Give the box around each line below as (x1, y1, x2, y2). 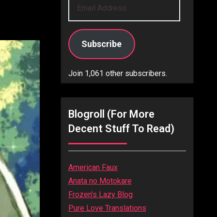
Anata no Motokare (68, 176, 132, 186)
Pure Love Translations (68, 203, 146, 213)
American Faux (68, 163, 118, 172)
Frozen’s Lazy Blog (68, 190, 133, 199)
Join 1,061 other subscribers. (68, 69, 167, 78)
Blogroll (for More (68, 108, 155, 120)
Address (67, 10, 97, 19)
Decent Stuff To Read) (68, 123, 174, 135)
